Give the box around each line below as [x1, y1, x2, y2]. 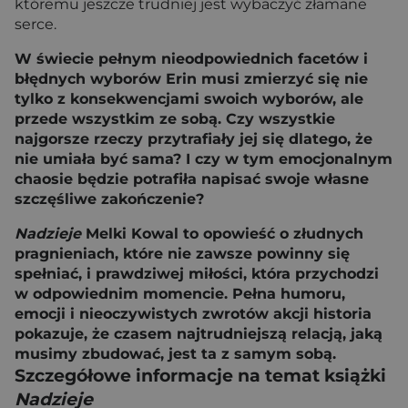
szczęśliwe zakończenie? [15, 190, 204, 208]
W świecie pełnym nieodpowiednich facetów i [15, 50, 368, 67]
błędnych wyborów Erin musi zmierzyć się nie [15, 70, 368, 87]
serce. [15, 15, 56, 33]
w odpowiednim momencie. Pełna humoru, [15, 285, 345, 302]
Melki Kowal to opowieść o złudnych [81, 225, 363, 242]
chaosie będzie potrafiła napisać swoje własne [15, 170, 369, 188]
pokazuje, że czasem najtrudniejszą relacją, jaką [15, 325, 382, 342]
